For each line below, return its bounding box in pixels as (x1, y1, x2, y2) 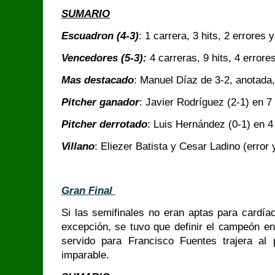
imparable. (61, 249, 112, 261)
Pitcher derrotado (61, 118, 147, 130)
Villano (61, 141, 95, 152)
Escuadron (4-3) (61, 30, 139, 42)
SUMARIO (61, 8, 110, 20)
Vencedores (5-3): (61, 52, 147, 64)
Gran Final (61, 185, 115, 196)
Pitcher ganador (61, 96, 139, 108)
